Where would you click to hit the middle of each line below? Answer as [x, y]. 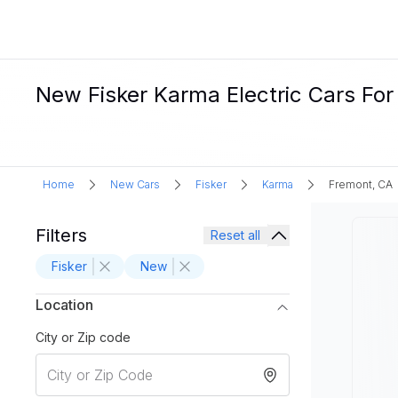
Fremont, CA [361, 184]
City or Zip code [83, 337]
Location [64, 305]
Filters [61, 235]
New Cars [135, 184]
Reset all [235, 235]
